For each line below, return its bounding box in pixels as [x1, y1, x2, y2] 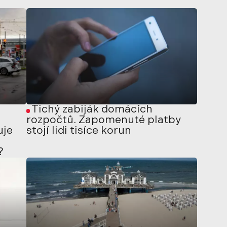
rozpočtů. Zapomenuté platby [26, 115, 181, 126]
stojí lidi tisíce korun [26, 125, 131, 136]
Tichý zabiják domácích [31, 104, 153, 115]
